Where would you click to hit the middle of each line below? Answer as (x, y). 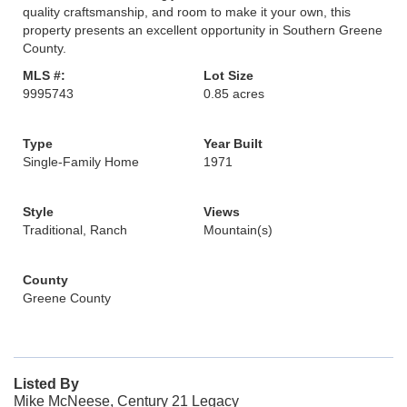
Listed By (46, 384)
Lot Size (228, 75)
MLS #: (44, 75)
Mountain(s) (238, 230)
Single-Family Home (81, 162)
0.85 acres (234, 94)
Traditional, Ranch (75, 230)
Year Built (233, 144)
